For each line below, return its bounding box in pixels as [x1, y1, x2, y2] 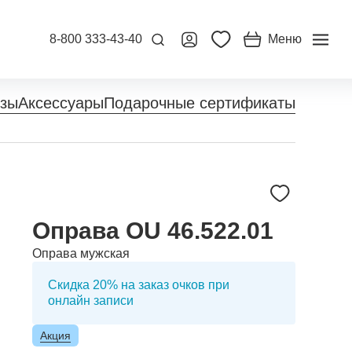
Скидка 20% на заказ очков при [48, 278, 229, 291]
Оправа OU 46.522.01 [32, 218, 273, 244]
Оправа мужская [32, 247, 130, 260]
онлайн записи [48, 294, 134, 307]
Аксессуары [18, 93, 104, 112]
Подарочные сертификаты [104, 93, 295, 112]
